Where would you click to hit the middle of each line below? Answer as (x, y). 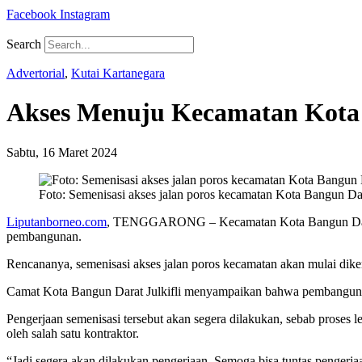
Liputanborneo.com (57, 221)
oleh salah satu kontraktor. (73, 333)
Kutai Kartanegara (118, 73)
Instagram (85, 14)
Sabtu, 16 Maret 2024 (62, 152)
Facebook (32, 14)
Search (24, 44)
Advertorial (36, 73)
